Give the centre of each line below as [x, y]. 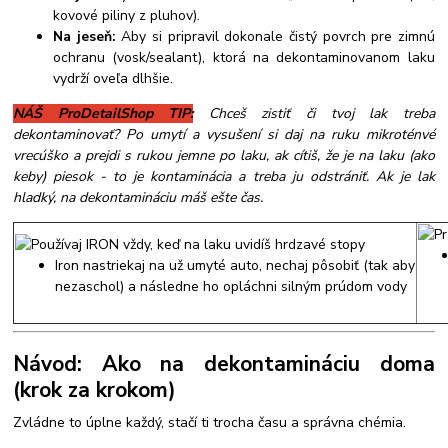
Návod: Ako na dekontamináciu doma [224, 363]
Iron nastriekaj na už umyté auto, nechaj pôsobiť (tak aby [235, 266]
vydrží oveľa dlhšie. [113, 79]
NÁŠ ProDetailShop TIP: [103, 114]
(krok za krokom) [95, 389]
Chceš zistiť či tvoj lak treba [321, 114]
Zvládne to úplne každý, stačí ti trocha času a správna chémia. [210, 422]
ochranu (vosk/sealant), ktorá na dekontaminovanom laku [244, 58]
